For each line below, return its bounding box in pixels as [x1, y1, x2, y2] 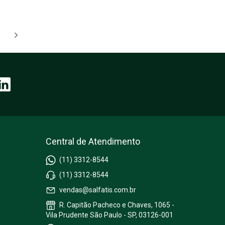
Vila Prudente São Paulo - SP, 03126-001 [46, 210, 173, 219]
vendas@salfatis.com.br [59, 185, 136, 194]
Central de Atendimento [46, 136, 140, 147]
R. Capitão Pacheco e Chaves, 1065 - [58, 200, 174, 209]
